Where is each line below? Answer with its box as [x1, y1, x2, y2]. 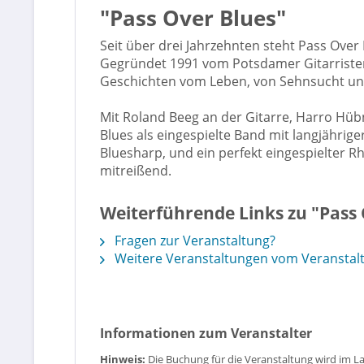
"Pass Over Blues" [100, 3, 286, 32]
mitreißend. [100, 162, 171, 180]
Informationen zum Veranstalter [100, 324, 312, 342]
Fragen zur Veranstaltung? [111, 232, 275, 249]
